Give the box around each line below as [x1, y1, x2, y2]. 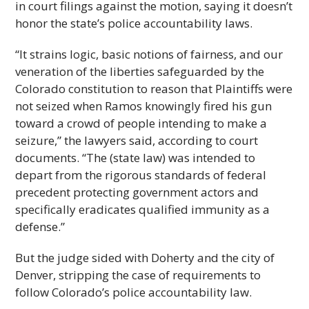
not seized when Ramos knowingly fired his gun [15, 98, 272, 114]
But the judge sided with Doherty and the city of [15, 250, 275, 266]
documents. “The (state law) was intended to [15, 150, 256, 166]
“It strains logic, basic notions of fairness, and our [15, 46, 283, 62]
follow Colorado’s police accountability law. [15, 284, 252, 300]
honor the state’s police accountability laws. [15, 15, 253, 31]
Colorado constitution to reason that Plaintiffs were [15, 81, 293, 97]
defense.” [15, 219, 66, 235]
